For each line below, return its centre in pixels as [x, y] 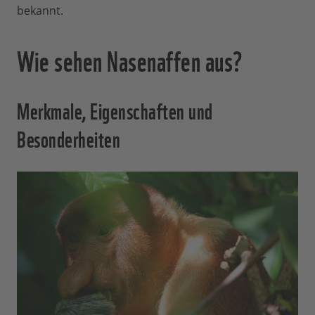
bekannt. [40, 11]
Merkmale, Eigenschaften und [115, 110]
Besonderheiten [69, 138]
